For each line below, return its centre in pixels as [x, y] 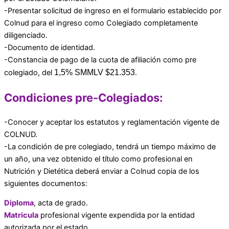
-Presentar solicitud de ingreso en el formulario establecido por [113, 10]
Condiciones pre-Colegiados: [84, 97]
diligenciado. [26, 35]
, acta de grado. [61, 203]
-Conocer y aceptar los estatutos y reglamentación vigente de [112, 122]
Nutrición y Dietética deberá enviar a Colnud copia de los [102, 171]
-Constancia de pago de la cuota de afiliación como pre [100, 60]
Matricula [21, 215]
